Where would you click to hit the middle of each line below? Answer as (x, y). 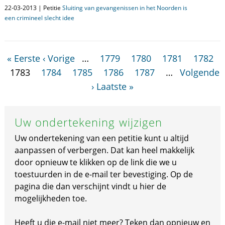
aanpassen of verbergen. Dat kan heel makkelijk (104, 150)
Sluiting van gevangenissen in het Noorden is (125, 8)
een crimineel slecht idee (39, 18)
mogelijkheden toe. (50, 198)
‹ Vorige (59, 58)
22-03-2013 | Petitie (33, 8)
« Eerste (24, 58)
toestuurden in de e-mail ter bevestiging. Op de (103, 174)
